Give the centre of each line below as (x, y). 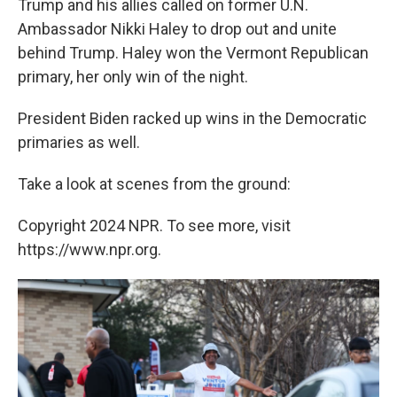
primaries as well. (79, 142)
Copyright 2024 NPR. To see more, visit (154, 226)
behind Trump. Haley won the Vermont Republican (193, 53)
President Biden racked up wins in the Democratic (192, 118)
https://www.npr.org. (90, 249)
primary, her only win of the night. (133, 77)
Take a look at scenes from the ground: (154, 184)
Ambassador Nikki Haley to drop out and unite (177, 29)
